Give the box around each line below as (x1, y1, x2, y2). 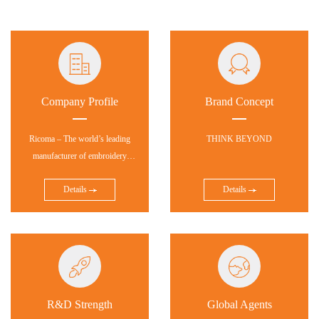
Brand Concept (205, 95, 273, 108)
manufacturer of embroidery (33, 151, 127, 161)
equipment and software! (38, 168, 122, 178)
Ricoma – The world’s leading (29, 134, 130, 144)
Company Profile (41, 95, 118, 108)
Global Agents (206, 298, 272, 310)
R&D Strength (47, 298, 113, 310)
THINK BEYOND (206, 134, 272, 144)
